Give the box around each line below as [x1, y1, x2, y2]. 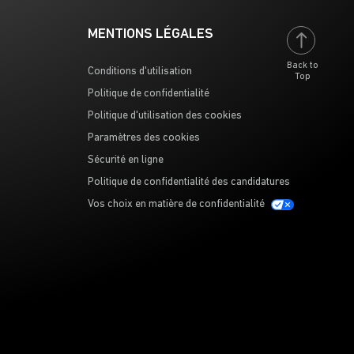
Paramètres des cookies [87, 132, 200, 144]
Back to [286, 61, 318, 70]
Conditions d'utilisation [87, 66, 192, 77]
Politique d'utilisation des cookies [87, 110, 242, 122]
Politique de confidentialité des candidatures [87, 176, 290, 188]
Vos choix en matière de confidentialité [87, 198, 265, 210]
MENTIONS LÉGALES [87, 27, 213, 42]
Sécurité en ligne [87, 154, 164, 166]
